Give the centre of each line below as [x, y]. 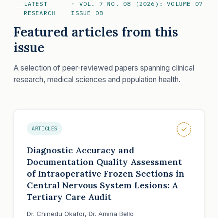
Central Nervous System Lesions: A [102, 185]
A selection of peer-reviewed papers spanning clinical [104, 68]
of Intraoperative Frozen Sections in [106, 173]
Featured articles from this [96, 32]
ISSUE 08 [87, 13]
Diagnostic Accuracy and [81, 150]
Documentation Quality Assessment [104, 162]
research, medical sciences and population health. [97, 79]
